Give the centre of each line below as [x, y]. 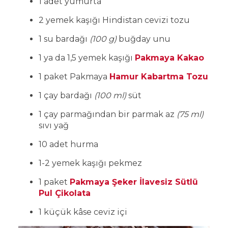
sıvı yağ [54, 125]
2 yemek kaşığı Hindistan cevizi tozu [114, 20]
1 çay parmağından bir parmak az [108, 114]
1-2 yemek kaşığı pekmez [91, 163]
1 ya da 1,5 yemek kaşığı [87, 58]
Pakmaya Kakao [169, 58]
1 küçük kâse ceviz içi [83, 212]
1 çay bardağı [66, 95]
